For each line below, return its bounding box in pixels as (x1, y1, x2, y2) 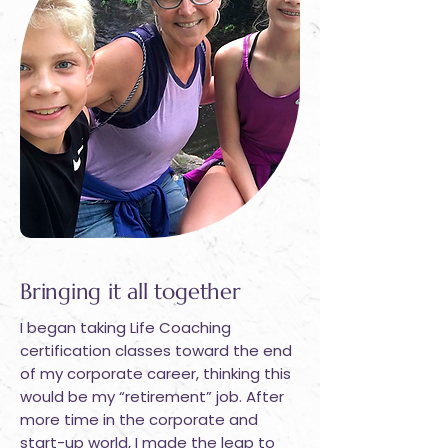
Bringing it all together (20, 278, 241, 305)
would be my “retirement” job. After (20, 386, 284, 407)
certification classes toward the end (20, 340, 292, 361)
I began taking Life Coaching (20, 317, 231, 338)
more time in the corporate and (20, 409, 258, 430)
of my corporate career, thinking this (20, 363, 291, 384)
